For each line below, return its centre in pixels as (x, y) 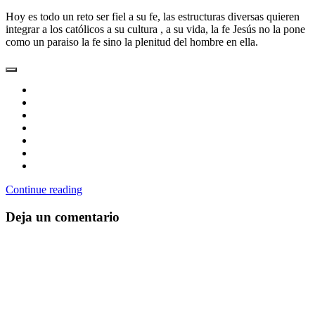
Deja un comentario (63, 217)
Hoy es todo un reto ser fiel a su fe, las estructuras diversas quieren (153, 17)
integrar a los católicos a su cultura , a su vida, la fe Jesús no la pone (155, 30)
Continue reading (44, 190)
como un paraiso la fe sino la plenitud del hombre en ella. (132, 42)
